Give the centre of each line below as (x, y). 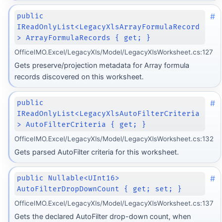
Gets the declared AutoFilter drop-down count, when (102, 217)
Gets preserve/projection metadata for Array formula (102, 65)
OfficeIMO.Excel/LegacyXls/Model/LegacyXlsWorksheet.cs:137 (114, 203)
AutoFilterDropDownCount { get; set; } (100, 189)
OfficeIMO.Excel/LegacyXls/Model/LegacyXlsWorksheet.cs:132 (114, 139)
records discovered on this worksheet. (79, 77)
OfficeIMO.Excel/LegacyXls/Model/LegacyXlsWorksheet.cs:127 (113, 52)
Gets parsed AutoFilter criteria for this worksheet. (96, 152)
